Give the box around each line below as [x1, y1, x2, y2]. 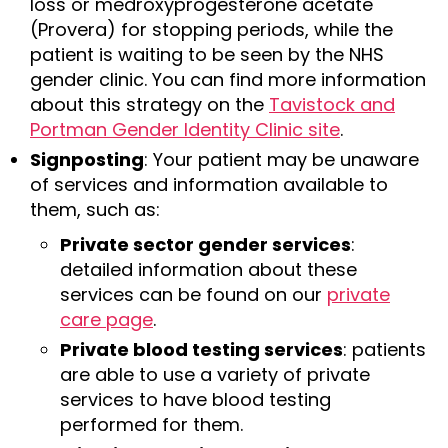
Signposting [30, 147, 144, 172]
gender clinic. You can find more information [30, 67, 426, 92]
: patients [343, 337, 426, 362]
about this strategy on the [30, 92, 269, 117]
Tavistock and [269, 92, 395, 117]
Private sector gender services [60, 232, 351, 257]
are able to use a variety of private [60, 362, 370, 387]
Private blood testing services [60, 337, 343, 362]
